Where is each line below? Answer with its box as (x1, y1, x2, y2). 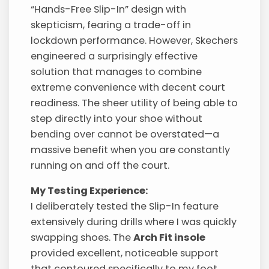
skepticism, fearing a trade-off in (31, 17, 192, 32)
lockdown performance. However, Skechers (31, 33, 238, 47)
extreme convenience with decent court (31, 80, 226, 94)
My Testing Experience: (31, 183, 149, 198)
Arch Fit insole (133, 230, 206, 244)
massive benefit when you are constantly (31, 142, 231, 157)
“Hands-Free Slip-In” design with (31, 2, 187, 16)
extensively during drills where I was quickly (31, 214, 237, 229)
